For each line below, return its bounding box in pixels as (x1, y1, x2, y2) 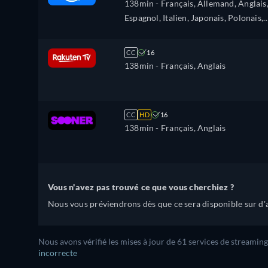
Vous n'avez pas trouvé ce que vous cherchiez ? (48, 182, 234, 192)
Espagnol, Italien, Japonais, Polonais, (124, 13, 263, 23)
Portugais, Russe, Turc (124, 27, 209, 37)
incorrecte (38, 248, 77, 258)
